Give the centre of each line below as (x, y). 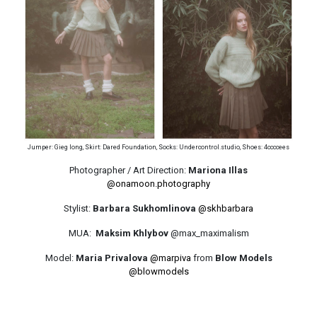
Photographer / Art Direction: (129, 171)
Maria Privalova (111, 258)
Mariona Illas (218, 171)
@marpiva (170, 258)
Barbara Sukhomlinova (144, 209)
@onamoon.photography (158, 184)
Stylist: (78, 209)
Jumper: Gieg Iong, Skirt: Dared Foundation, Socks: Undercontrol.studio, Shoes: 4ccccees (158, 148)
